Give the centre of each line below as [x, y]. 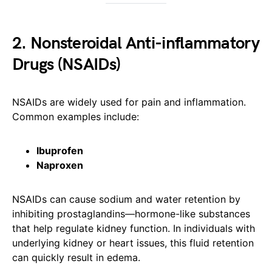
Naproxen [60, 165]
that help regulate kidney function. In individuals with [134, 229]
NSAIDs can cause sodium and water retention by [126, 199]
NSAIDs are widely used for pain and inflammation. [129, 102]
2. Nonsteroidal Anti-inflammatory [136, 44]
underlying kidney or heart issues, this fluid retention [133, 243]
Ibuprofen [60, 151]
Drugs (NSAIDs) [66, 65]
